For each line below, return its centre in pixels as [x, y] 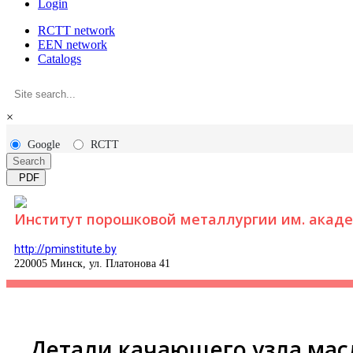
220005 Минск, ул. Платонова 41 [92, 264]
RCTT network [76, 30]
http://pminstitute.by [65, 249]
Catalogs [59, 59]
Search [29, 161]
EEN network [72, 45]
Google [44, 145]
